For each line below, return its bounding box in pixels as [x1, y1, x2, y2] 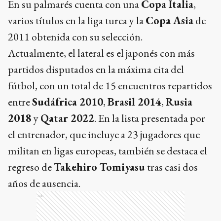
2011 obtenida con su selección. [8, 30, 143, 44]
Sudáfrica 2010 [32, 95, 103, 109]
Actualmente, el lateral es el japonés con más [8, 46, 195, 60]
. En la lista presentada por [94, 111, 205, 125]
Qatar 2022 [40, 111, 94, 125]
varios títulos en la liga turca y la [8, 13, 146, 28]
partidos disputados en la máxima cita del [8, 62, 184, 76]
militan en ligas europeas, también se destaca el [8, 144, 207, 158]
